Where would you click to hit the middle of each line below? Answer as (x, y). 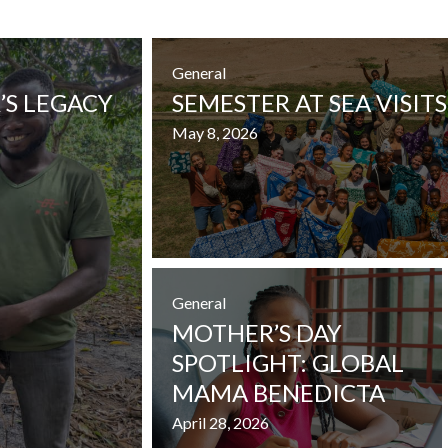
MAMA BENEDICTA (278, 392)
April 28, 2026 (220, 422)
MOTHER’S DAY (257, 332)
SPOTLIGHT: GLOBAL (288, 362)
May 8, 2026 (215, 132)
